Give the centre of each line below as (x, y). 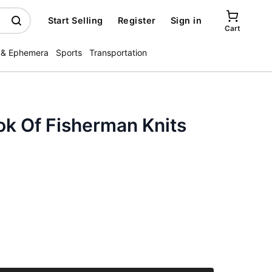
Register (137, 20)
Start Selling (75, 20)
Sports (69, 53)
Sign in (186, 20)
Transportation (118, 53)
